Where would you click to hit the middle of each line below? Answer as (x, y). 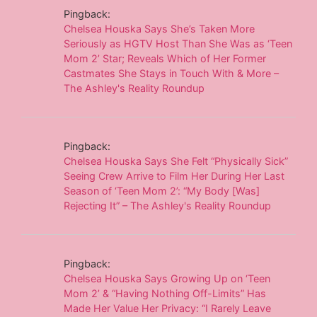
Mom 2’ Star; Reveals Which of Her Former (165, 58)
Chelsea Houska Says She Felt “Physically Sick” (176, 161)
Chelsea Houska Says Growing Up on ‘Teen (167, 278)
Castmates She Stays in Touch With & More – (172, 73)
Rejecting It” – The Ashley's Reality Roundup (168, 205)
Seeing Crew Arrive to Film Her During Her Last (174, 175)
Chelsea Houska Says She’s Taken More (160, 28)
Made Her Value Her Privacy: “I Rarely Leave (168, 308)
